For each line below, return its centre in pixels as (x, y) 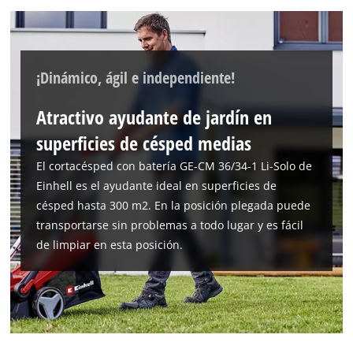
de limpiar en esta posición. (110, 245)
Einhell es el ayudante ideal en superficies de (157, 186)
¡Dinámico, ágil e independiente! (136, 78)
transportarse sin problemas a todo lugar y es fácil (170, 225)
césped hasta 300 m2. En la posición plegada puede (174, 206)
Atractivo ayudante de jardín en (154, 117)
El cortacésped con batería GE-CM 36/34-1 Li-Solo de (175, 166)
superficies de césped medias (144, 143)
